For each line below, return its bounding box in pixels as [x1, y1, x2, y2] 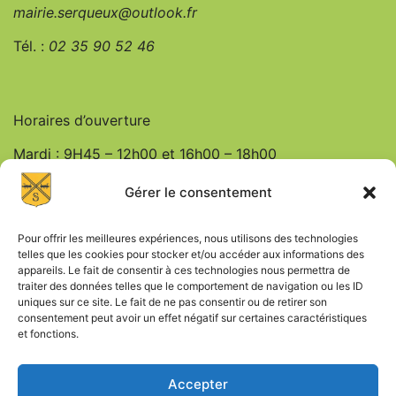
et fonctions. [18, 327, 79, 340]
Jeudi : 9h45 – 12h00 [13, 179, 157, 197]
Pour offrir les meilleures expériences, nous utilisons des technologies [18, 232, 358, 245]
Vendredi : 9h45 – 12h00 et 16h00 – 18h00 [13, 212, 295, 231]
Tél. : [13, 37, 49, 56]
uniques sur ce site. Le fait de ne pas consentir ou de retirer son [18, 295, 327, 308]
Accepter [168, 375, 228, 392]
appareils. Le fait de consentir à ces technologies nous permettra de [18, 263, 350, 277]
